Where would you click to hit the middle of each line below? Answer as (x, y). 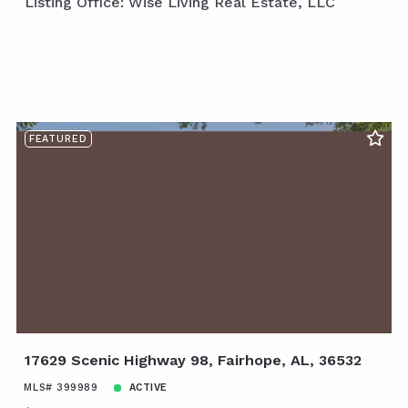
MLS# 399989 (61, 388)
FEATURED (58, 139)
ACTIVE (148, 388)
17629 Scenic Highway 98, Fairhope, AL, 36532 (193, 361)
